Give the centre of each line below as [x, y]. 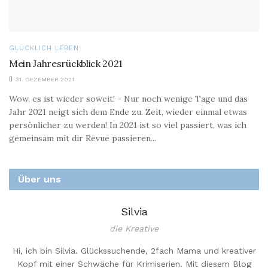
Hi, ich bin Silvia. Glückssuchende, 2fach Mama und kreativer [134, 250]
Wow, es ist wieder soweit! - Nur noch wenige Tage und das [128, 99]
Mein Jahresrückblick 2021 [66, 64]
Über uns [39, 179]
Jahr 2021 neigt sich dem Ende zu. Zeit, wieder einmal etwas [128, 112]
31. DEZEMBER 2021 [44, 80]
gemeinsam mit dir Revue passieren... [83, 138]
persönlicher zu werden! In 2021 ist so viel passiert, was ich [128, 125]
